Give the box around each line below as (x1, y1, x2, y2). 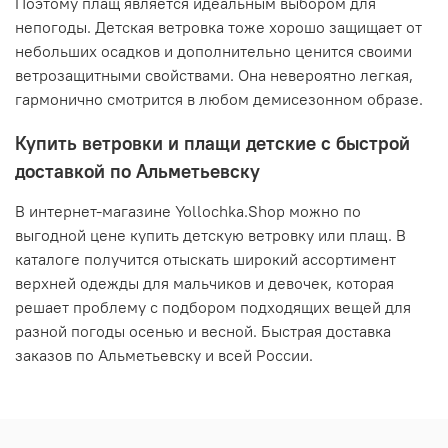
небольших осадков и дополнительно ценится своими (15, 41, 412, 62)
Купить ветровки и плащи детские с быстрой (15, 132, 410, 156)
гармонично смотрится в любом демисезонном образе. (15, 89, 423, 110)
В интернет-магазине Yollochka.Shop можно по (15, 201, 361, 222)
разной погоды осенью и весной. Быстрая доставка (15, 321, 391, 342)
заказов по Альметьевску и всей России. (15, 345, 313, 366)
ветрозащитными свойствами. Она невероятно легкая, (15, 65, 413, 86)
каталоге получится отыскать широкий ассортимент (15, 249, 396, 270)
